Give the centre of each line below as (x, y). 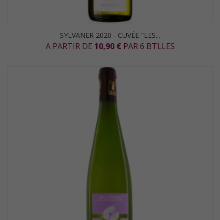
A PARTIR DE (70, 46)
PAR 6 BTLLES (148, 46)
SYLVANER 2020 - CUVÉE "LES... (110, 35)
